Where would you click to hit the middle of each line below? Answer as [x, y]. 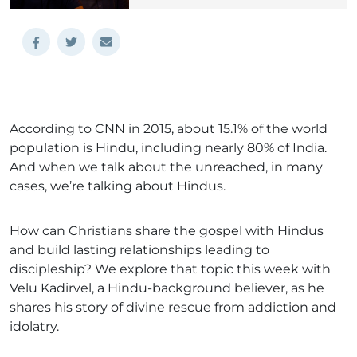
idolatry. [34, 327]
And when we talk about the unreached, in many [166, 167]
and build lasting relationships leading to [139, 250]
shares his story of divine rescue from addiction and [173, 308]
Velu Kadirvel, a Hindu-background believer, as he [167, 288]
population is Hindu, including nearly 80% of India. [168, 148]
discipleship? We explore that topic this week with [170, 269]
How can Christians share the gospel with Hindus [167, 231]
